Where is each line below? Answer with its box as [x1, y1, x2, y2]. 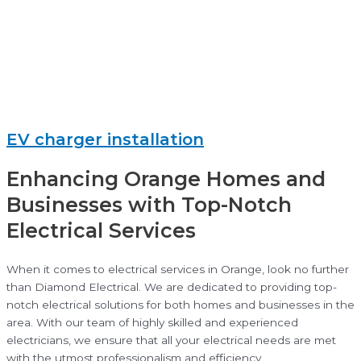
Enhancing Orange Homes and [6, 167, 326, 192]
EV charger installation [6, 129, 204, 149]
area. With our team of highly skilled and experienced [6, 316, 298, 330]
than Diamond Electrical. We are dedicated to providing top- [6, 280, 337, 294]
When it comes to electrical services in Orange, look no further [6, 263, 349, 276]
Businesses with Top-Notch [6, 193, 292, 218]
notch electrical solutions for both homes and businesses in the [6, 298, 355, 312]
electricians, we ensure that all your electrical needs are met [6, 334, 336, 347]
